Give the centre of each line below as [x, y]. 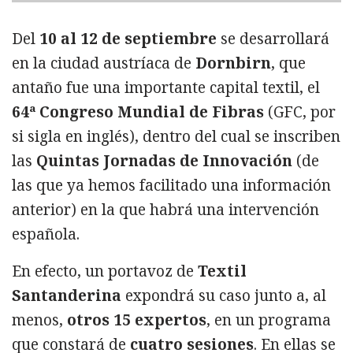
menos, [39, 320]
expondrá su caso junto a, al [224, 295]
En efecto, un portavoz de [105, 271]
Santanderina [67, 295]
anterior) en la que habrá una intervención [165, 210]
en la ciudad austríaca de [104, 63]
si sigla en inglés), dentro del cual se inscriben [176, 137]
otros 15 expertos [137, 320]
